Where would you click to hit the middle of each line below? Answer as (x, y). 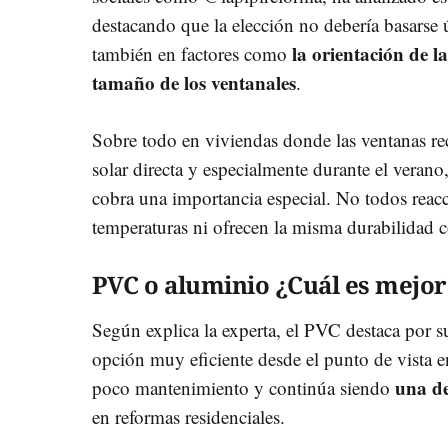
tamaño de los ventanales (194, 82)
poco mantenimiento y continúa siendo (243, 387)
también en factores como (192, 53)
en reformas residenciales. (188, 416)
